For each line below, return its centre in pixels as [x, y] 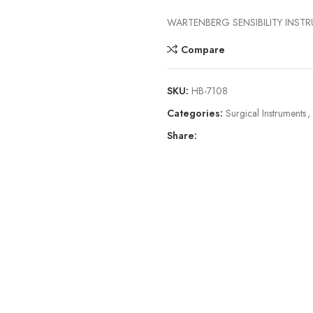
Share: [182, 136]
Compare [203, 49]
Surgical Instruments [266, 113]
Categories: [195, 113]
